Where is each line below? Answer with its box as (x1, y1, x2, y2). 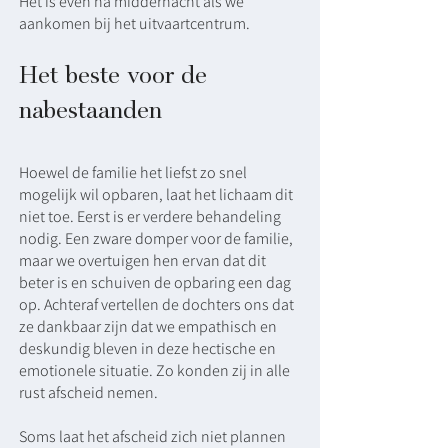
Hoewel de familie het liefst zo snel (19, 162, 247, 183)
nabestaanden (19, 95, 162, 124)
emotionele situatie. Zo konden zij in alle (19, 360, 290, 381)
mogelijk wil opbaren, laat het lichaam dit (19, 184, 293, 205)
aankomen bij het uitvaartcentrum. (19, 13, 256, 34)
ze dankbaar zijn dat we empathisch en (19, 316, 277, 337)
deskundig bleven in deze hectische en (19, 338, 276, 359)
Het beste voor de (19, 60, 207, 89)
